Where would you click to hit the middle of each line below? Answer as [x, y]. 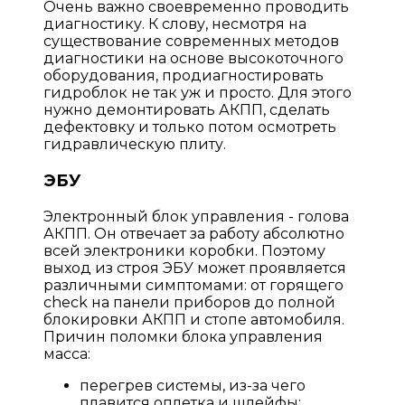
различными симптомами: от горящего [193, 285]
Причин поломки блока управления [183, 336]
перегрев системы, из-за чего [193, 385]
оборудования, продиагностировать [184, 76]
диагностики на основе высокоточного [193, 59]
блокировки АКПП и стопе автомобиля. [194, 319]
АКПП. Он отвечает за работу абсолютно [194, 233]
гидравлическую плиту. [135, 145]
